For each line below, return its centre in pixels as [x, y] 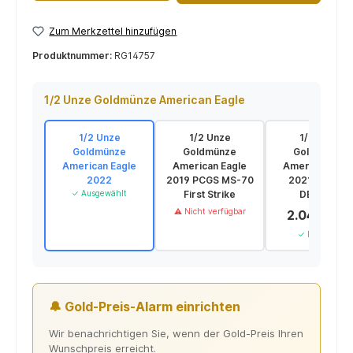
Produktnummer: [73, 56]
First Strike [210, 195]
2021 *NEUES [320, 180]
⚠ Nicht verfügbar [210, 212]
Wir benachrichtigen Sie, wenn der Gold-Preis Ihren [176, 334]
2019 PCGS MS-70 [210, 180]
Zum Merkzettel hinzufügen [113, 31]
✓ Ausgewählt [99, 193]
